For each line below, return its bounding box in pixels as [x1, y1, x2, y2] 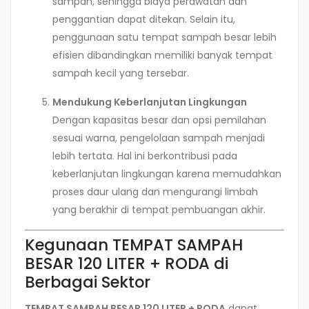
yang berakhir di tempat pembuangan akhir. [52, 202, 266, 217]
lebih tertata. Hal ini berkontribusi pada [52, 148, 237, 163]
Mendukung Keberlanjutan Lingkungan [52, 94, 247, 109]
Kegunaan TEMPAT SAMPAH [25, 233, 243, 256]
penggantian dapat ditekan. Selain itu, [52, 12, 235, 26]
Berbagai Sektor [25, 270, 150, 293]
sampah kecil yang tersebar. [52, 66, 189, 80]
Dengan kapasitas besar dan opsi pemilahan [52, 112, 266, 127]
